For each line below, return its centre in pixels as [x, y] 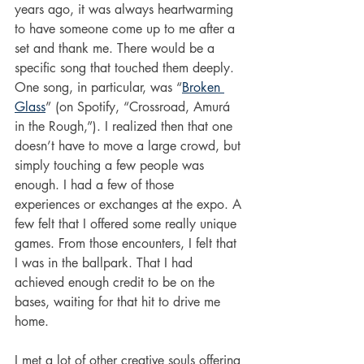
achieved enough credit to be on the [117, 283]
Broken [203, 88]
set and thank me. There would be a [117, 49]
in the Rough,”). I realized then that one [126, 127]
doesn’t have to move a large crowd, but [130, 146]
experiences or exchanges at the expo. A [130, 205]
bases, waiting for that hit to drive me [119, 302]
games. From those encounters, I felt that [128, 244]
